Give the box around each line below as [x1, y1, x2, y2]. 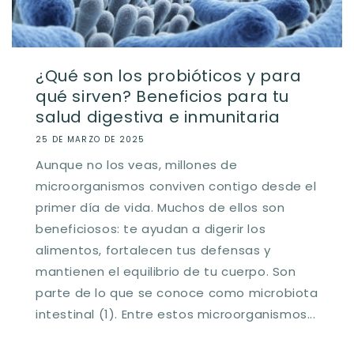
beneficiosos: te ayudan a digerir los [36, 220, 266, 237]
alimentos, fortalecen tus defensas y [36, 241, 271, 258]
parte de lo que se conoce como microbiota [36, 284, 318, 301]
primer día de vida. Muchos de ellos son [36, 198, 285, 216]
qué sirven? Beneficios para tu [36, 85, 290, 107]
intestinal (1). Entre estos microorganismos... [36, 305, 316, 322]
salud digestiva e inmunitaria [36, 105, 281, 128]
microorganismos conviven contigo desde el [36, 177, 317, 194]
